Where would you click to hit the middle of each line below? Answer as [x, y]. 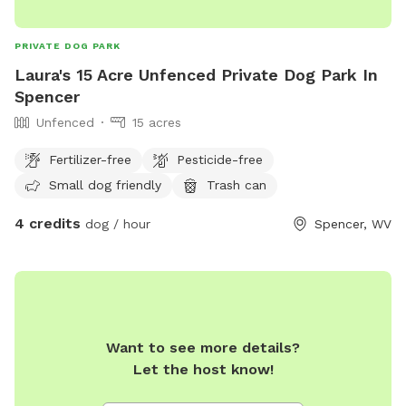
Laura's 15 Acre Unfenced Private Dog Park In [196, 75]
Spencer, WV [353, 224]
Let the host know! [203, 370]
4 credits [48, 224]
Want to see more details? [203, 348]
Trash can [237, 184]
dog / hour [116, 224]
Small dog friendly [105, 184]
